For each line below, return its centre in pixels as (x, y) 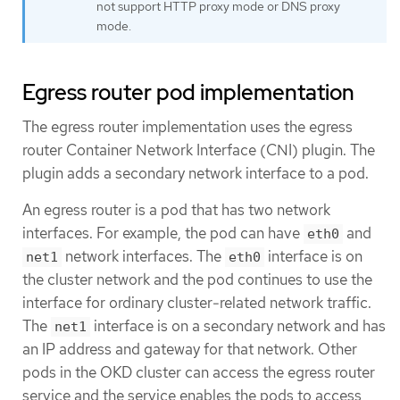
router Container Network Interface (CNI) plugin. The (199, 150)
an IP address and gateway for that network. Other (190, 350)
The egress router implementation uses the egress (187, 127)
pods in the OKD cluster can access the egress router (199, 373)
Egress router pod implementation (188, 93)
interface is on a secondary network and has (238, 326)
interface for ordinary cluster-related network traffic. (197, 303)
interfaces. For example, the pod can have (163, 233)
